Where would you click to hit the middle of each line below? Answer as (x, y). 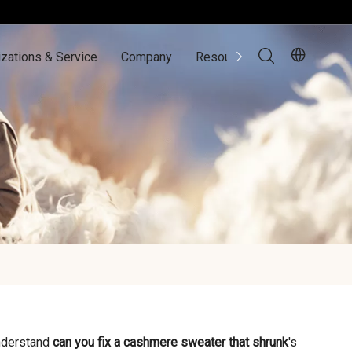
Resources (225, 57)
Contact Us (309, 57)
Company (147, 57)
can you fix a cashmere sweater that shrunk (170, 342)
